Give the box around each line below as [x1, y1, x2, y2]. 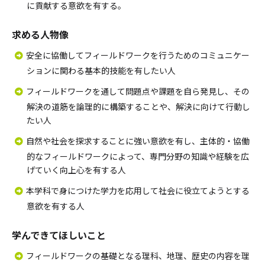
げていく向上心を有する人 [27, 164, 126, 176]
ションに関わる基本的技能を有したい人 [27, 64, 176, 76]
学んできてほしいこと [12, 228, 106, 242]
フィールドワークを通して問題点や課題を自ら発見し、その [26, 85, 250, 97]
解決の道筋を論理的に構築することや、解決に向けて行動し [27, 101, 250, 112]
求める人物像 [12, 27, 69, 41]
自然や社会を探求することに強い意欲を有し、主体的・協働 [26, 135, 250, 147]
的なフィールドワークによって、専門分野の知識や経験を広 [27, 150, 249, 162]
